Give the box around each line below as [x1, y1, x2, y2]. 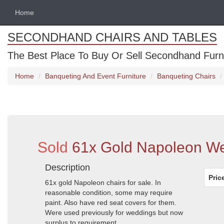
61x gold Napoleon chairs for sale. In [45, 178, 161, 186]
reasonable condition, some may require [45, 188, 172, 196]
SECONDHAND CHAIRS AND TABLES [7, 30, 217, 44]
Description [45, 162, 90, 172]
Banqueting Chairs [157, 72, 215, 80]
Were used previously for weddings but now [45, 208, 183, 216]
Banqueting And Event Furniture [45, 72, 146, 80]
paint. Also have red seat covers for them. [45, 198, 176, 206]
